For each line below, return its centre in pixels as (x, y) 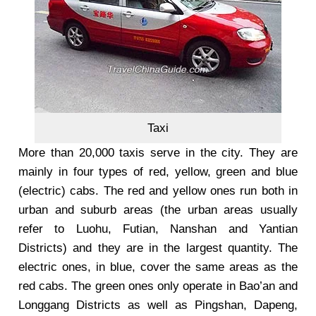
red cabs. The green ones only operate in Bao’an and (158, 286)
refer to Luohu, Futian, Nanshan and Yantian (158, 229)
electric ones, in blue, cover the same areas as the (158, 267)
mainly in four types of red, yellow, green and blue (158, 172)
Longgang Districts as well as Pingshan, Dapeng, (158, 305)
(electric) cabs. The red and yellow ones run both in (158, 191)
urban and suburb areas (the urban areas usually (158, 210)
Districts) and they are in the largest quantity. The (158, 248)
